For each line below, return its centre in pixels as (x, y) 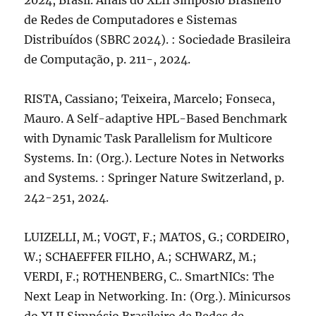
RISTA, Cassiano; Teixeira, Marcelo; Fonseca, (150, 99)
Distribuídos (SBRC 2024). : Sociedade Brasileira (158, 39)
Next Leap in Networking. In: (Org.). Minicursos (158, 296)
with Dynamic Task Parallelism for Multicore (148, 138)
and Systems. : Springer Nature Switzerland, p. (154, 178)
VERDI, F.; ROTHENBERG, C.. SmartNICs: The (150, 276)
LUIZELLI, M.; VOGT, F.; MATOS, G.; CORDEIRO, (157, 237)
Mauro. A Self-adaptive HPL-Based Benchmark (156, 119)
